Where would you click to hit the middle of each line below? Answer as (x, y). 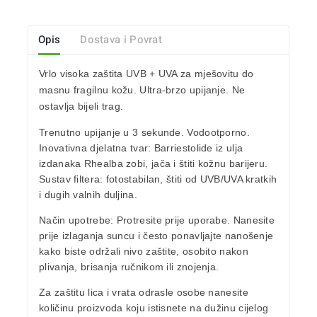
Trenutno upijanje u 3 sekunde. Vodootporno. (144, 133)
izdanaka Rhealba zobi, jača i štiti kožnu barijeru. (154, 164)
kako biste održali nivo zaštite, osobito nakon (144, 252)
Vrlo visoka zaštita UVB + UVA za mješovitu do (146, 74)
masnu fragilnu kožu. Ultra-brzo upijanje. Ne (142, 90)
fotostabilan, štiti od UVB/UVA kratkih (190, 179)
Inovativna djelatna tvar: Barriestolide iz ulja (141, 148)
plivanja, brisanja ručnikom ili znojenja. (129, 267)
